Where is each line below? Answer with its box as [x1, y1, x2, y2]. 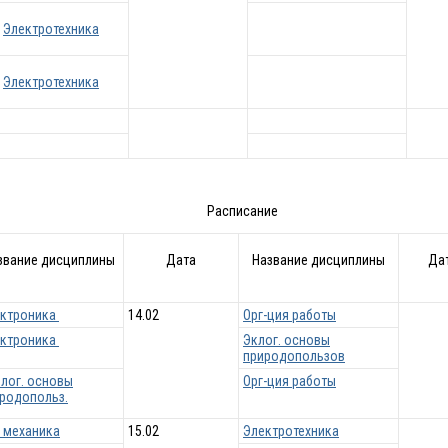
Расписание [207, 203, 278, 220]
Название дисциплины [252, 252, 385, 269]
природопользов [243, 348, 345, 365]
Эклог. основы [243, 332, 330, 349]
